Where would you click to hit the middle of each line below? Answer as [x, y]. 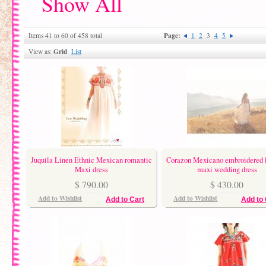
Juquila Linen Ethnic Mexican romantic [91, 160]
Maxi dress [91, 169]
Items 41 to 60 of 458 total [65, 36]
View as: [41, 52]
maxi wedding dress [227, 169]
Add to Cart [125, 200]
